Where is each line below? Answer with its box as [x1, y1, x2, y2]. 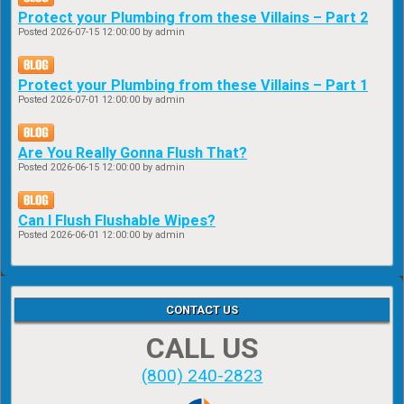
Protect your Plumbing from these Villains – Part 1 [18, 77, 368, 95]
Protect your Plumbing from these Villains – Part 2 [18, 9, 368, 27]
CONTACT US [166, 303, 238, 317]
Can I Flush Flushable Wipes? [18, 212, 216, 230]
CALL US [145, 331, 259, 366]
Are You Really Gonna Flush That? [18, 144, 247, 162]
